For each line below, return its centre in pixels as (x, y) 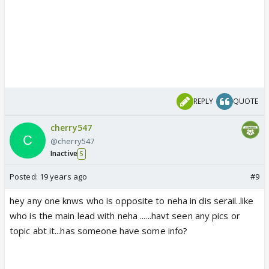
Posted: (25, 177)
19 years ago (63, 177)
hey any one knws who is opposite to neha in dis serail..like (132, 201)
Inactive (64, 154)
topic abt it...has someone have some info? (99, 231)
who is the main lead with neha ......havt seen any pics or (125, 216)
